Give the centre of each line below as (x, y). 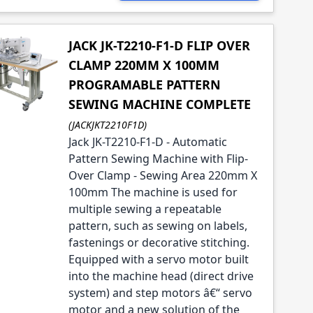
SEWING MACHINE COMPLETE (159, 104)
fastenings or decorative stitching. (159, 243)
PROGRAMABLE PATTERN (144, 85)
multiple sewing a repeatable (145, 209)
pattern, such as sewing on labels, (158, 226)
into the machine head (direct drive (161, 276)
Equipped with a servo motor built (158, 260)
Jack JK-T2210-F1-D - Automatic (147, 142)
